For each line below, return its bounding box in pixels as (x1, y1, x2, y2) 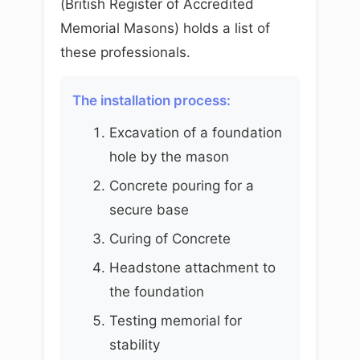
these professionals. (60, 43, 190, 60)
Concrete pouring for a (108, 177, 254, 194)
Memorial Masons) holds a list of (60, 19, 270, 36)
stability (108, 336, 160, 353)
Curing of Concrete (108, 230, 231, 247)
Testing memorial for (108, 312, 242, 329)
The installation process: (72, 92, 231, 108)
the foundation (108, 283, 204, 300)
